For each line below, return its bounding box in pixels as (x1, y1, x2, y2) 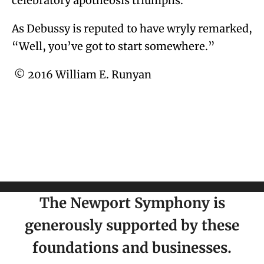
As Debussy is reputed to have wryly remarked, (12, 21, 252, 35)
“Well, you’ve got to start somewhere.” (12, 39, 215, 53)
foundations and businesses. (32, 238, 232, 257)
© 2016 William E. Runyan (12, 67, 151, 81)
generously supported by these (25, 216, 239, 235)
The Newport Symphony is (39, 193, 225, 212)
